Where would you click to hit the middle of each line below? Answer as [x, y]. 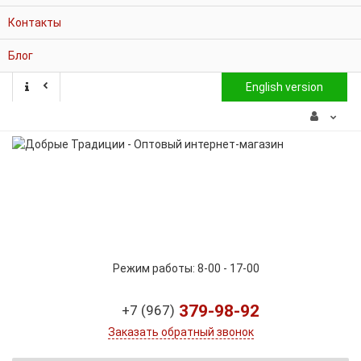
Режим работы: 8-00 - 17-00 [186, 268]
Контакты [35, 23]
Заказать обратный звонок [180, 332]
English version [284, 87]
